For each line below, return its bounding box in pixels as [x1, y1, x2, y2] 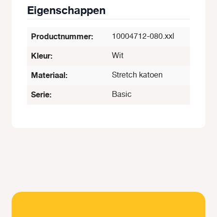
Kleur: [31, 49, 52, 62]
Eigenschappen [27, 1, 106, 19]
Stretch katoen [112, 69, 163, 81]
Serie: [31, 88, 51, 101]
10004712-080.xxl [112, 30, 174, 43]
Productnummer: [31, 30, 93, 43]
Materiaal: [31, 69, 67, 82]
